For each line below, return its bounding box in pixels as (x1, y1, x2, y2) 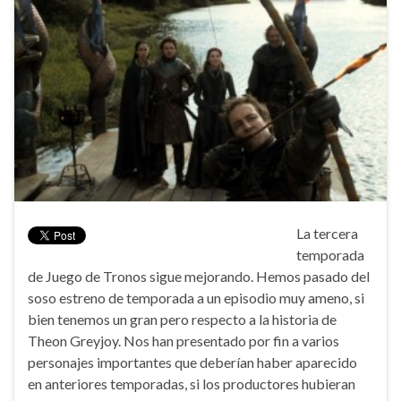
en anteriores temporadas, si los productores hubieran (28, 374, 355, 392)
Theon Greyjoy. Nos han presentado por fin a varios (28, 331, 339, 349)
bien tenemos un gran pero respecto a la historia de (28, 310, 337, 328)
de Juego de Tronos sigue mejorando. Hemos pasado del (28, 267, 370, 285)
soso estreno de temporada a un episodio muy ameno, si (28, 288, 364, 306)
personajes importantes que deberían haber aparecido (28, 353, 357, 371)
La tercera (296, 224, 358, 242)
